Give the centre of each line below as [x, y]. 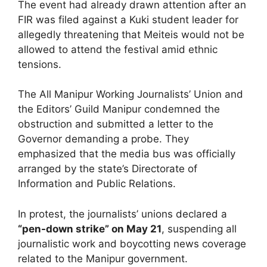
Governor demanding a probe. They [103, 139]
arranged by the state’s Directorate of [108, 169]
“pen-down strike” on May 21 [90, 229]
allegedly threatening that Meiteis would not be [131, 34]
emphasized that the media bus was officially [127, 154]
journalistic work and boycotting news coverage [132, 243]
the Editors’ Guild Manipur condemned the [119, 109]
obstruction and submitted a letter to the [116, 124]
